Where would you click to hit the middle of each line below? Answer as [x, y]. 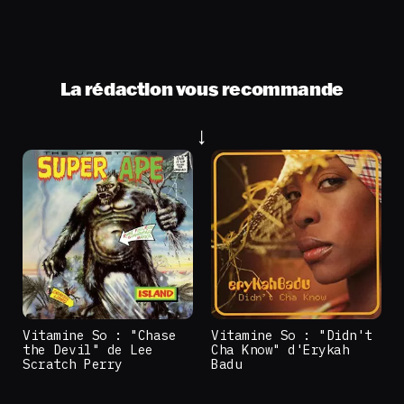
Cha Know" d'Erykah [280, 350]
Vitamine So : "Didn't [292, 335]
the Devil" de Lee [88, 350]
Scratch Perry [73, 364]
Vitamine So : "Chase [100, 335]
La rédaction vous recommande [202, 88]
